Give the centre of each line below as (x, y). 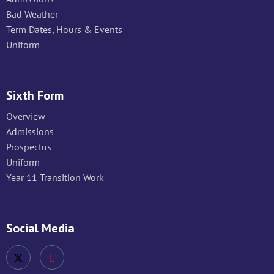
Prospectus (29, 147)
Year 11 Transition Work (55, 178)
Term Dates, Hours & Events (64, 30)
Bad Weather (32, 14)
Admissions (30, 132)
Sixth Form (35, 96)
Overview (26, 117)
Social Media (40, 228)
